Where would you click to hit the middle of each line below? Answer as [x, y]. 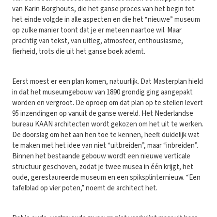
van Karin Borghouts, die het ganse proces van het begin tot [103, 9]
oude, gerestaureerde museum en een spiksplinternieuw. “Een [106, 178]
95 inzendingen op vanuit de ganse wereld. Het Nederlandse [103, 114]
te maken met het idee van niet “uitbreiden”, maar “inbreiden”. [105, 146]
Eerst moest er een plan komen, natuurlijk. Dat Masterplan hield [108, 82]
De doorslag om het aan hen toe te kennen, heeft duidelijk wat [106, 135]
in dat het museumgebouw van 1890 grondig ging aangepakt [102, 93]
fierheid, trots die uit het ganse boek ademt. [79, 52]
